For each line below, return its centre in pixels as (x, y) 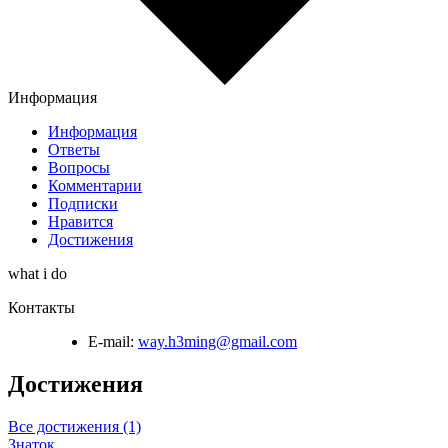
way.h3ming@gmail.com (217, 342)
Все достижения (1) (74, 427)
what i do (37, 274)
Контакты (41, 308)
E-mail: (111, 342)
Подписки (83, 204)
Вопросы (79, 168)
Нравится (80, 222)
